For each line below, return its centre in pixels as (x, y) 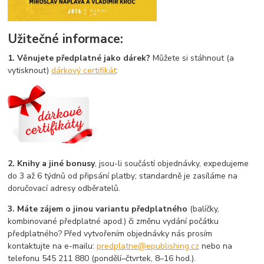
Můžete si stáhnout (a (194, 58)
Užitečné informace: (66, 39)
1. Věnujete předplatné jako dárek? (80, 58)
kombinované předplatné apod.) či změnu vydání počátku (113, 222)
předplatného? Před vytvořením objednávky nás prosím (110, 234)
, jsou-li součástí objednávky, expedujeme (172, 164)
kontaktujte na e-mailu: (52, 246)
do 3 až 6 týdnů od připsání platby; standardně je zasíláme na (123, 176)
